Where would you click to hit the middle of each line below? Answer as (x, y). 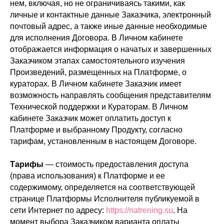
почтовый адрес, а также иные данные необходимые (108, 26)
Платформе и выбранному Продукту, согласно (96, 130)
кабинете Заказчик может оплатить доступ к (90, 118)
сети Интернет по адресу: (58, 210)
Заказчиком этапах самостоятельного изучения (97, 61)
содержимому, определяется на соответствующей (102, 187)
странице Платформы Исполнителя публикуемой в (105, 199)
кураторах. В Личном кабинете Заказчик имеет (96, 84)
